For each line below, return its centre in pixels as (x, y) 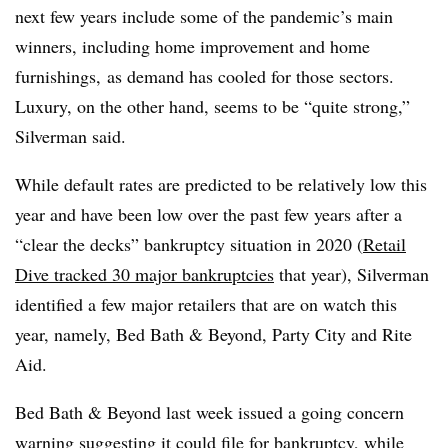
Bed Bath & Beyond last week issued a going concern (209, 412)
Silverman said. (73, 136)
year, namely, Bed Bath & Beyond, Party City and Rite (213, 334)
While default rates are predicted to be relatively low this (221, 184)
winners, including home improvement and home (192, 46)
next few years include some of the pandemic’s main (204, 16)
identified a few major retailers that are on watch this (206, 304)
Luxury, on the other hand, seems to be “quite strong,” (212, 106)
